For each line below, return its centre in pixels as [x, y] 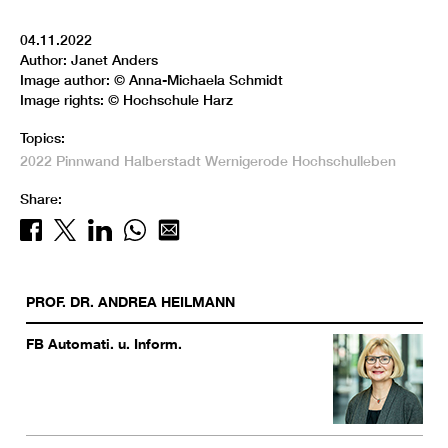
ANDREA [127, 302]
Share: [41, 199]
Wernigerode [246, 161]
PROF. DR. [60, 302]
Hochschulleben [344, 161]
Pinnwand [88, 161]
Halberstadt [162, 161]
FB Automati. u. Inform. [104, 344]
